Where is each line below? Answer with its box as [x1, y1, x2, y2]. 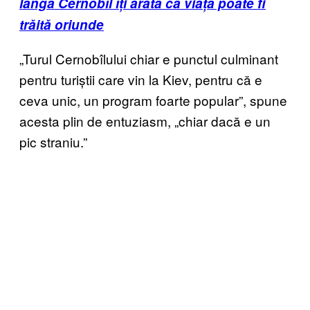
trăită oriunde [19, 15, 104, 35]
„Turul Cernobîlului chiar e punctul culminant [19, 49, 278, 69]
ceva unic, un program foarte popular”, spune [19, 91, 287, 110]
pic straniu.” [19, 132, 87, 152]
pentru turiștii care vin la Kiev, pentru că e [19, 70, 262, 89]
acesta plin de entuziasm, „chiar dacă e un [19, 111, 271, 131]
